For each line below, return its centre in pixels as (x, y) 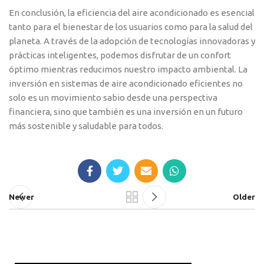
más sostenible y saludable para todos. (86, 126)
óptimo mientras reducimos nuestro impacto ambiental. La (128, 70)
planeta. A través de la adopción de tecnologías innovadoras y (132, 41)
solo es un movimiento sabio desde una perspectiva (113, 98)
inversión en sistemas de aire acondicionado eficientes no (126, 84)
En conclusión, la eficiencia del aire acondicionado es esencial (132, 13)
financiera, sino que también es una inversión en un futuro (126, 112)
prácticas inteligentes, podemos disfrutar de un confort (120, 55)
